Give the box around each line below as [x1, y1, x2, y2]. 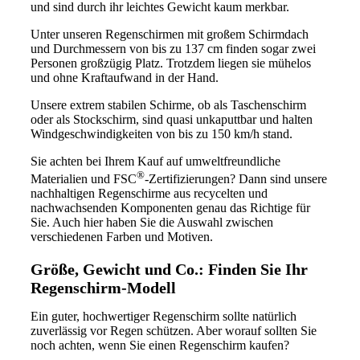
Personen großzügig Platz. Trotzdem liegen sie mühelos [31, 55, 311, 70]
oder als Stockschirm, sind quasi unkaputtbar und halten [31, 112, 313, 126]
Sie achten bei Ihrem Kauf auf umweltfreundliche [31, 153, 280, 168]
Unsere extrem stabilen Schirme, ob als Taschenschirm [31, 97, 306, 112]
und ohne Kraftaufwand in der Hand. [31, 70, 219, 84]
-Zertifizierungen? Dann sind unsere [145, 172, 327, 186]
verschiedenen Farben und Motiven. [31, 230, 213, 244]
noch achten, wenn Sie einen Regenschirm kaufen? [31, 338, 289, 353]
